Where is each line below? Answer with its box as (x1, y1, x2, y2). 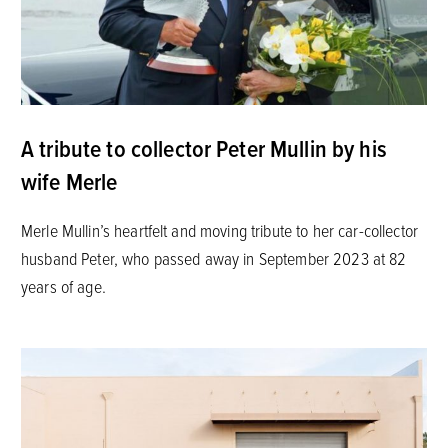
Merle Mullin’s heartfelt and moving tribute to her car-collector (20, 217, 418, 242)
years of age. (20, 273, 106, 298)
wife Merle (20, 163, 118, 198)
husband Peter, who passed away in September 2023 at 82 (20, 245, 407, 270)
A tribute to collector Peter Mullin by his (20, 130, 387, 165)
